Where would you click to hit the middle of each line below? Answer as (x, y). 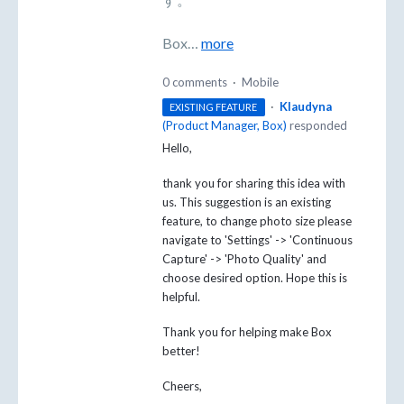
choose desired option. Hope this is (255, 278)
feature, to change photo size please (257, 221)
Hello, (177, 147)
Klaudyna (305, 106)
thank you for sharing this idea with (254, 184)
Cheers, (182, 386)
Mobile (260, 82)
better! (183, 351)
